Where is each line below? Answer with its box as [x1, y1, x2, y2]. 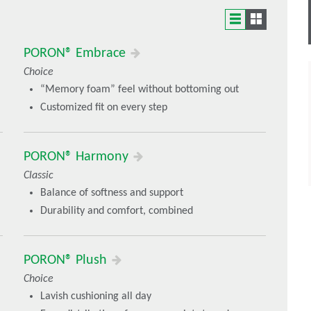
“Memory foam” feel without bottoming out [40, 84, 239, 96]
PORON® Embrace [24, 47, 129, 61]
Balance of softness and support [40, 187, 183, 199]
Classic [24, 170, 53, 182]
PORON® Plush [24, 253, 110, 268]
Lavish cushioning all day [40, 291, 151, 303]
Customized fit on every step [40, 102, 167, 114]
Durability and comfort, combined [40, 205, 193, 217]
